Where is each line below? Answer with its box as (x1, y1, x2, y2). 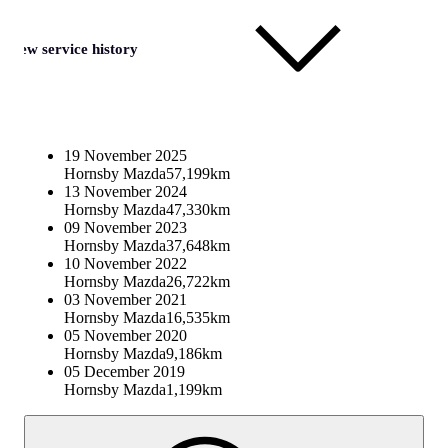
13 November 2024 (64, 183, 187, 201)
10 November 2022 (64, 255, 187, 273)
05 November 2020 (64, 327, 187, 345)
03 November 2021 (64, 291, 187, 309)
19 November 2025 (64, 147, 187, 165)
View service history (6, 41, 138, 58)
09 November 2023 (64, 219, 187, 237)
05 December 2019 (64, 363, 185, 381)
